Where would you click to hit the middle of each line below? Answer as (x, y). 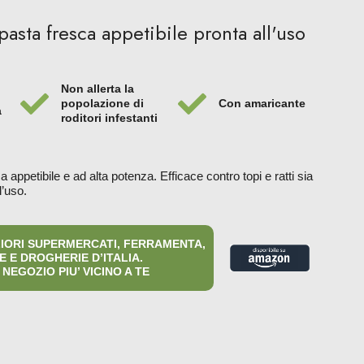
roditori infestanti (109, 118)
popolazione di (102, 103)
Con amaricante (262, 103)
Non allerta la (97, 89)
